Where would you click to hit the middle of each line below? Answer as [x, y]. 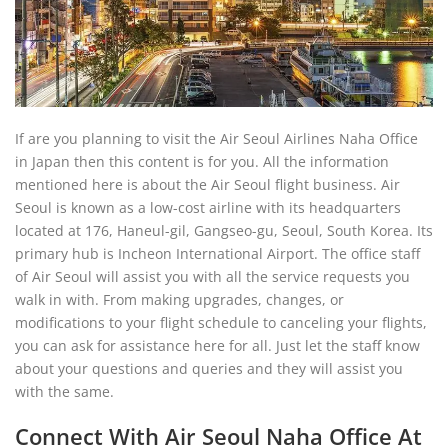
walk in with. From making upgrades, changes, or [179, 299]
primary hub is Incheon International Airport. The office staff [217, 253]
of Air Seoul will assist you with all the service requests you [212, 276]
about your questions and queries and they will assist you [209, 368]
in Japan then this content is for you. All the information [202, 161]
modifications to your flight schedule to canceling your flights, [221, 322]
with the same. [64, 391]
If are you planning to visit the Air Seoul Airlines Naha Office [216, 138]
